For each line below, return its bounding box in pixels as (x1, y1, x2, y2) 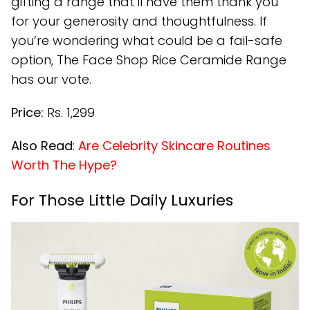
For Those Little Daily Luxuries (11, 189, 233, 211)
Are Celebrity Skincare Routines (78, 136, 271, 154)
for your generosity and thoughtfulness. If (11, 12, 267, 30)
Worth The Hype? (11, 156, 117, 174)
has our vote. (11, 70, 91, 88)
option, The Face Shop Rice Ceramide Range (11, 51, 286, 69)
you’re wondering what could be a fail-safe (11, 31, 282, 49)
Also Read (11, 136, 73, 154)
